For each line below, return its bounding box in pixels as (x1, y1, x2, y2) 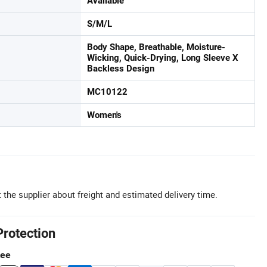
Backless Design (87, 63, 154, 74)
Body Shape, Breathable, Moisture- (87, 42, 225, 53)
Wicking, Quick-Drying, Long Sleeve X (87, 52, 238, 64)
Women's (87, 110, 122, 121)
